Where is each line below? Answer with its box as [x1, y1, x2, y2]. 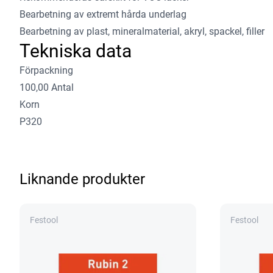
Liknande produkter [19, 171, 145, 188]
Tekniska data [19, 40, 132, 62]
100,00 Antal [19, 82, 74, 93]
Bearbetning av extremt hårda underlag [19, 9, 186, 20]
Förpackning [19, 65, 73, 76]
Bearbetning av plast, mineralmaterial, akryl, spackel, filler [19, 26, 264, 37]
